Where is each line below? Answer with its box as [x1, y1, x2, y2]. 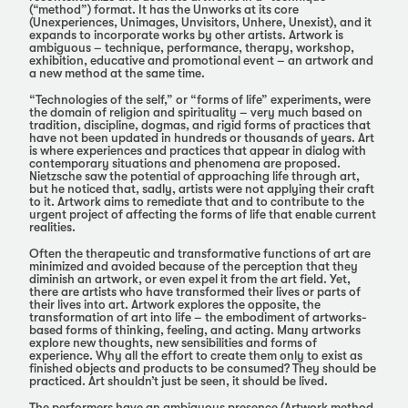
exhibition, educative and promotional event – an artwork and [29, 53, 373, 67]
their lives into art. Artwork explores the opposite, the [29, 297, 321, 311]
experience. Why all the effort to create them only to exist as [29, 348, 362, 362]
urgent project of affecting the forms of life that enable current [29, 207, 376, 221]
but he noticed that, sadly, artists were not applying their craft [29, 181, 374, 196]
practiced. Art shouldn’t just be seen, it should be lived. [29, 373, 328, 388]
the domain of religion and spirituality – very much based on [29, 105, 362, 119]
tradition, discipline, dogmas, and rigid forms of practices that [29, 117, 371, 132]
